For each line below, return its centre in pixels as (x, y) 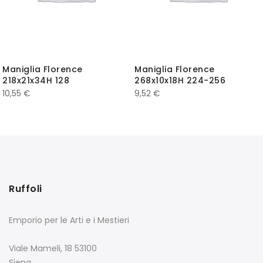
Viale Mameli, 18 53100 (53, 249)
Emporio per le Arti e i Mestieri (69, 220)
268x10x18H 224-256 (180, 81)
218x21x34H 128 (36, 81)
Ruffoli (26, 189)
